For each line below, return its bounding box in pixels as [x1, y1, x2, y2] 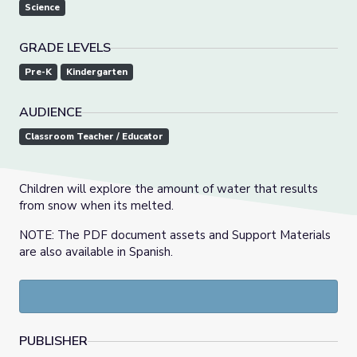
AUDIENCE [19, 104, 82, 122]
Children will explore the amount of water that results [19, 181, 318, 198]
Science [25, 2, 60, 14]
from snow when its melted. [19, 198, 174, 214]
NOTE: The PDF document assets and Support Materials [19, 227, 331, 244]
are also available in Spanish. [19, 244, 173, 261]
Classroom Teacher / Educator [25, 131, 163, 143]
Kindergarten [66, 66, 127, 79]
